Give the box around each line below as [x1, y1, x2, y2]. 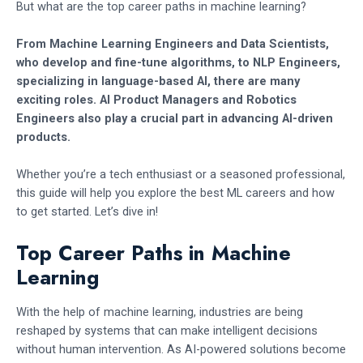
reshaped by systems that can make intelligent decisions [16, 323, 318, 339]
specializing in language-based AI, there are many [16, 73, 300, 88]
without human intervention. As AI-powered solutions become [16, 342, 346, 357]
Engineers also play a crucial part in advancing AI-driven [16, 110, 333, 126]
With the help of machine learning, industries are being [16, 305, 303, 320]
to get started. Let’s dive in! [16, 204, 158, 220]
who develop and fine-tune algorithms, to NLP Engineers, [16, 54, 340, 70]
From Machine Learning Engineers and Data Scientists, [16, 36, 329, 51]
